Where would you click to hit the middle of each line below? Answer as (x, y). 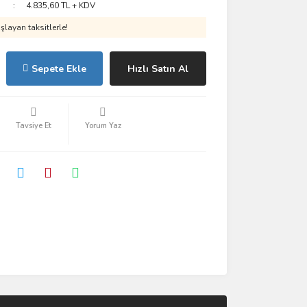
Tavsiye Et (33, 126)
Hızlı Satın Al (158, 69)
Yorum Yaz (103, 126)
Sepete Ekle (59, 69)
